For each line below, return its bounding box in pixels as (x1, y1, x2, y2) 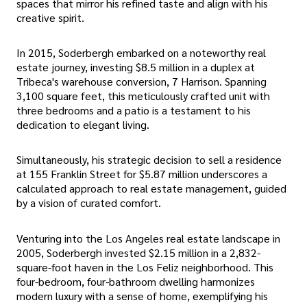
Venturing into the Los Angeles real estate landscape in (16, 230, 280, 245)
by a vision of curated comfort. (16, 195, 161, 210)
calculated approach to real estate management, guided (16, 181, 286, 196)
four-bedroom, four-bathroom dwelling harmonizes (16, 273, 255, 288)
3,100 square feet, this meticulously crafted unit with (16, 88, 270, 103)
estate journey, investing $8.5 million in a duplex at (16, 60, 255, 75)
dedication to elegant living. (16, 117, 149, 132)
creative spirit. (16, 10, 84, 25)
